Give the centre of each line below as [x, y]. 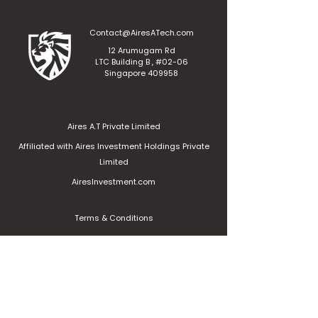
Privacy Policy [114, 242]
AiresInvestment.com [114, 182]
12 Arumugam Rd [141, 50]
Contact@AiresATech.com [141, 33]
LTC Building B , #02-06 [141, 62]
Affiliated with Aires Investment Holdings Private [114, 146]
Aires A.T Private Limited [114, 126]
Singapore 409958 [141, 73]
